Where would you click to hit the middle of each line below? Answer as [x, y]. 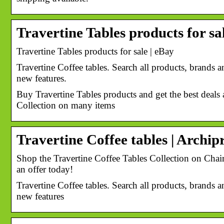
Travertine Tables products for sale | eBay [95, 51]
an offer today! [45, 169]
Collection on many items [66, 105]
